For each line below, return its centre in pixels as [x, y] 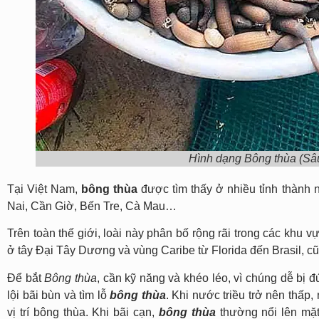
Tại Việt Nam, [45, 189]
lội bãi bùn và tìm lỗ [59, 295]
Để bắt [26, 278]
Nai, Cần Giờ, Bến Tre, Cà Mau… [92, 206]
